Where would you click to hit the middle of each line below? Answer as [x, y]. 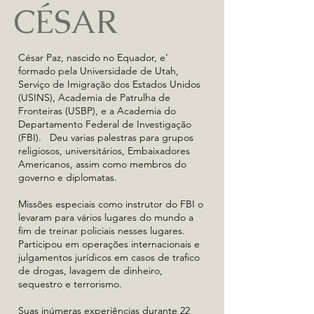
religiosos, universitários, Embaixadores [104, 151]
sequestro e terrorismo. [71, 284]
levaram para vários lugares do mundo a [106, 217]
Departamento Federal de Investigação [105, 124]
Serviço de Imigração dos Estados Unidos [109, 84]
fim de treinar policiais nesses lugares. [103, 231]
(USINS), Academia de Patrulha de [94, 97]
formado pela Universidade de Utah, [98, 71]
